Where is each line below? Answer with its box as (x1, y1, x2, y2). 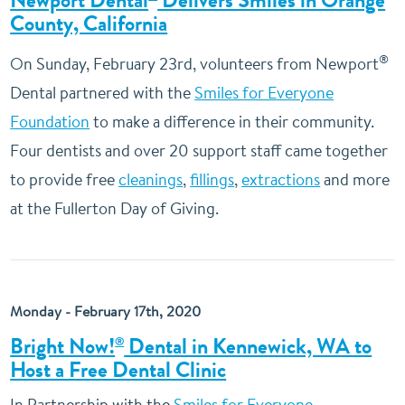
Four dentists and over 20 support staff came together (10, 139, 389, 162)
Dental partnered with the (10, 81, 195, 104)
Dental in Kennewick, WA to (124, 331, 372, 362)
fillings (190, 168, 235, 191)
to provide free (10, 168, 119, 191)
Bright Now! (10, 331, 116, 362)
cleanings (118, 168, 184, 191)
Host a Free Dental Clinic (10, 354, 227, 385)
